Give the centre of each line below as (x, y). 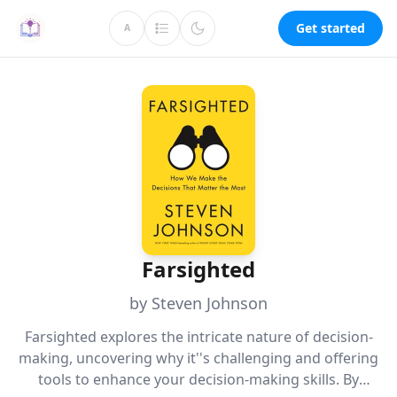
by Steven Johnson (198, 303)
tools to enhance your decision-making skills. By (198, 379)
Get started (331, 28)
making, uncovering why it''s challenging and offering (198, 358)
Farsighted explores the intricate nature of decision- (198, 337)
